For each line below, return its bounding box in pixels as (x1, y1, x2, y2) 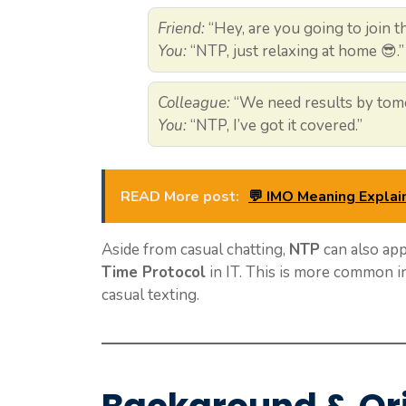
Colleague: (158, 92, 230, 113)
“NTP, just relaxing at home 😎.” (187, 40, 404, 62)
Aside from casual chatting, (101, 239, 289, 261)
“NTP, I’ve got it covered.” (187, 114, 362, 136)
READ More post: (121, 187, 239, 208)
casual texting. (101, 285, 199, 306)
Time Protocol (101, 262, 206, 284)
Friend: (158, 17, 205, 39)
